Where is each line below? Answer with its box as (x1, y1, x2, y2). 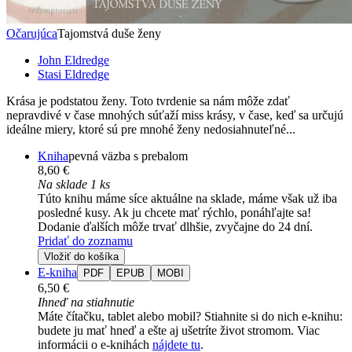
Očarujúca (6, 26, 57, 40)
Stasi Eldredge (38, 67, 109, 81)
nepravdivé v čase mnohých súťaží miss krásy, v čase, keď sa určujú (6, 108, 343, 122)
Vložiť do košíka (44, 250, 119, 262)
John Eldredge (38, 53, 109, 67)
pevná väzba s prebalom (68, 148, 188, 163)
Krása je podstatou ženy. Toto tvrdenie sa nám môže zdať (6, 93, 290, 108)
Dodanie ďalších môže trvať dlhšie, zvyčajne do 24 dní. (38, 219, 313, 233)
